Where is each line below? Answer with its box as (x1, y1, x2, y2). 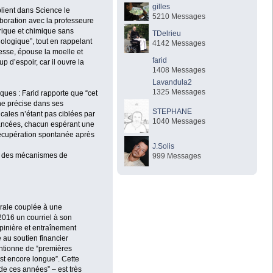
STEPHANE (152, 107, 193, 116)
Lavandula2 (152, 77, 193, 87)
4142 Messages (152, 38, 206, 48)
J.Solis (152, 141, 175, 151)
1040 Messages (152, 116, 206, 126)
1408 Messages (152, 65, 206, 74)
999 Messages (152, 151, 202, 160)
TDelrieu (152, 29, 182, 38)
